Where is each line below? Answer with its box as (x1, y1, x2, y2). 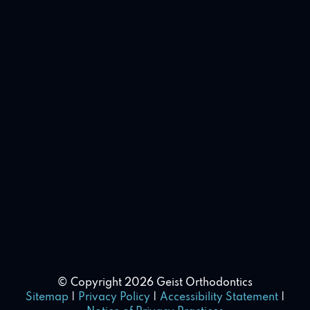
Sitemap (25, 292, 69, 304)
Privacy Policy (77, 292, 150, 304)
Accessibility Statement (159, 292, 278, 304)
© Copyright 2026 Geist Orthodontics (57, 277, 253, 289)
